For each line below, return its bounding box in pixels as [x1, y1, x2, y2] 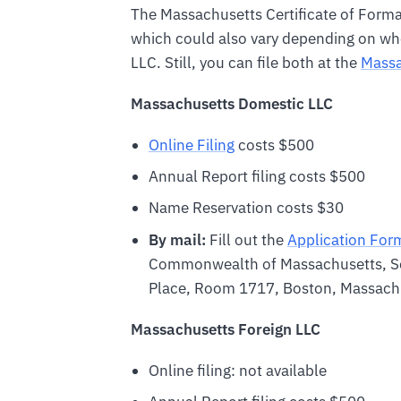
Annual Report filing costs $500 [148, 166, 365, 187]
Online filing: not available [148, 360, 327, 380]
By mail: [148, 229, 206, 250]
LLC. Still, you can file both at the [131, 52, 361, 73]
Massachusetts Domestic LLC [131, 93, 333, 114]
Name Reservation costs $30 [148, 198, 344, 218]
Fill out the [205, 229, 287, 250]
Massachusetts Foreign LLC [131, 319, 320, 339]
